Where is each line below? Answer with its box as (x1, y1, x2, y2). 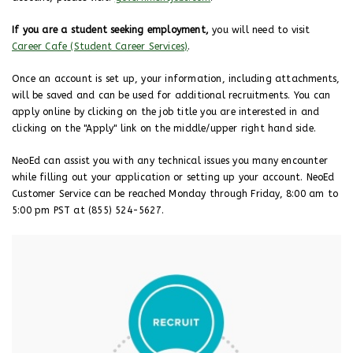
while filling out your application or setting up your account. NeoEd (12, 172, 335, 183)
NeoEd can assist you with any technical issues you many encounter (12, 155, 329, 166)
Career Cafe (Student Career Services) (12, 41, 188, 52)
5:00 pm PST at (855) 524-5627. (12, 205, 164, 216)
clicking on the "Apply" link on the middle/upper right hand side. (12, 123, 317, 134)
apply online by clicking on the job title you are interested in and (12, 106, 320, 117)
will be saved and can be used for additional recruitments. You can (12, 90, 331, 101)
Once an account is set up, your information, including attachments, (12, 73, 340, 84)
